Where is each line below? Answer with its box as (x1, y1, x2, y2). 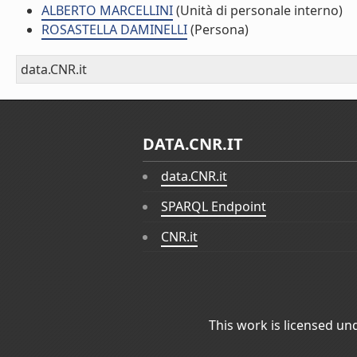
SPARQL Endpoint (161, 198, 267, 216)
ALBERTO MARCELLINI (41, 2, 173, 19)
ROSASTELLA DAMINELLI (41, 21, 187, 38)
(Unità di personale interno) (173, 2, 343, 19)
